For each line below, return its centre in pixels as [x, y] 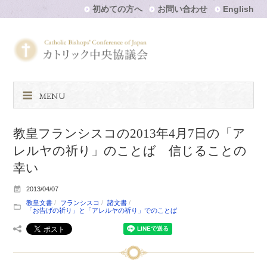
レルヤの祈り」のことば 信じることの [130, 150]
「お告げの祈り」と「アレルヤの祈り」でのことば [101, 211]
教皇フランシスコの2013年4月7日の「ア [130, 133]
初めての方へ [118, 9]
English [238, 9]
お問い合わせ [183, 9]
